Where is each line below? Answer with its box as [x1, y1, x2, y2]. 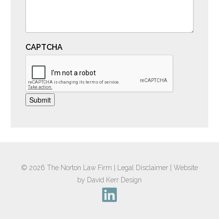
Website [174, 163, 198, 172]
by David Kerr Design [77, 175, 142, 184]
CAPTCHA [25, 43, 63, 52]
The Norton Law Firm [47, 163, 112, 172]
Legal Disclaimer [117, 163, 168, 172]
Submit [29, 94, 51, 105]
